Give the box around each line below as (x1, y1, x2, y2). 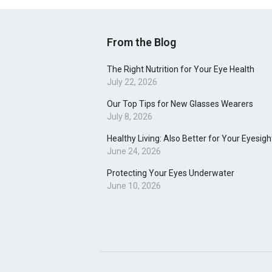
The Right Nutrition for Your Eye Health (107, 64, 254, 74)
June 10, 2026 (107, 181, 161, 191)
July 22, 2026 (107, 77, 157, 87)
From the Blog (107, 36, 176, 49)
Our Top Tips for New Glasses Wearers (107, 99, 253, 109)
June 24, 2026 (107, 146, 161, 156)
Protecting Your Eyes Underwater (107, 168, 234, 178)
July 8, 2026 (107, 112, 152, 121)
